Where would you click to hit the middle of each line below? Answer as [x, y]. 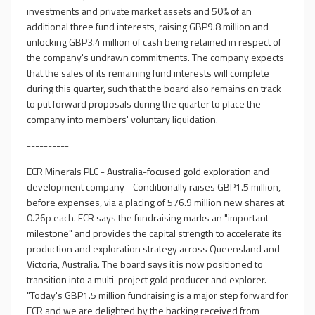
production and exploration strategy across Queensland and [153, 249]
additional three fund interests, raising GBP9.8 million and [148, 26]
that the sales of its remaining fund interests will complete [148, 73]
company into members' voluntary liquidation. [122, 119]
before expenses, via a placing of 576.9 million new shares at [155, 202]
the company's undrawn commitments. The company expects [155, 57]
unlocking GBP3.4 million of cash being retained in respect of [154, 42]
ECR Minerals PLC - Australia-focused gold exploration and [148, 171]
